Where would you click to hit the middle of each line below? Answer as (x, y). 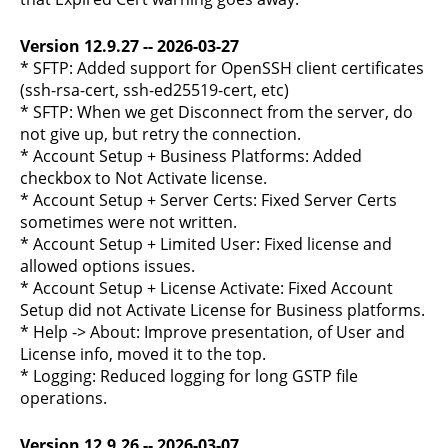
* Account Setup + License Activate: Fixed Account (206, 288)
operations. (63, 398)
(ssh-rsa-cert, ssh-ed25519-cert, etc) (154, 90)
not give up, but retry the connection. (160, 134)
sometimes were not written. (128, 222)
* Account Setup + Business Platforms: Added (191, 156)
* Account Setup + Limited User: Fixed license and (206, 244)
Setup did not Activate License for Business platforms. (222, 310)
